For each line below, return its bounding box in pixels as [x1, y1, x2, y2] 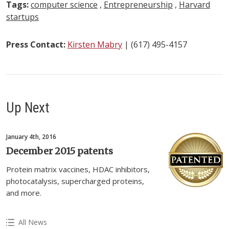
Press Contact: [6, 39, 65, 51]
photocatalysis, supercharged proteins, [6, 176, 144, 187]
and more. [6, 188, 41, 198]
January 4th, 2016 [6, 132, 56, 142]
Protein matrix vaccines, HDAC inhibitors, [6, 164, 150, 175]
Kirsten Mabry [67, 39, 122, 51]
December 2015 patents [6, 145, 113, 157]
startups [6, 11, 39, 23]
